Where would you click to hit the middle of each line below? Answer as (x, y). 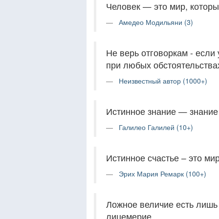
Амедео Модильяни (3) (156, 22)
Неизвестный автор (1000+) (163, 81)
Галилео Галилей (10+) (156, 127)
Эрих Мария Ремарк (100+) (163, 174)
